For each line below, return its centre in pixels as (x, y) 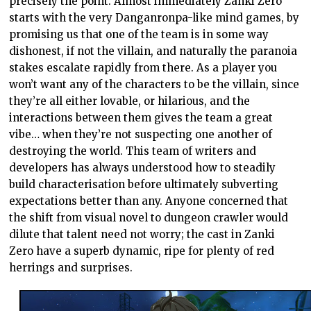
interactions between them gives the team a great (141, 117)
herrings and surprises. (71, 267)
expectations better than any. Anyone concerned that (149, 201)
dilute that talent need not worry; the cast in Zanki (142, 234)
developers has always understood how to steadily (143, 167)
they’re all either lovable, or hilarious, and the (130, 101)
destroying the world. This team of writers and (133, 151)
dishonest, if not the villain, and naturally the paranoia (153, 51)
